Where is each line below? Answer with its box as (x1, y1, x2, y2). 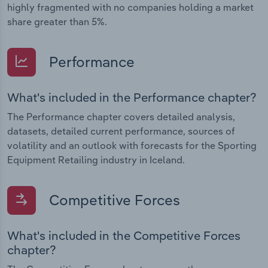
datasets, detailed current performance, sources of (7, 124, 235, 137)
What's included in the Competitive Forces (7, 228, 240, 243)
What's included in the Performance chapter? (7, 89, 257, 105)
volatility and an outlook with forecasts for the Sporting (7, 139, 257, 151)
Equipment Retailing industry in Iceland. (7, 153, 185, 166)
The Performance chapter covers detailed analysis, (7, 110, 235, 123)
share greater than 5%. (7, 15, 107, 28)
